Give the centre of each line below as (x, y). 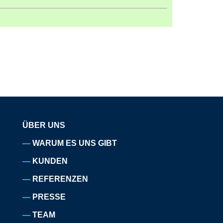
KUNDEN (50, 161)
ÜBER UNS (44, 125)
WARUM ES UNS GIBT (75, 143)
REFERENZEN (60, 179)
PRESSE (49, 197)
